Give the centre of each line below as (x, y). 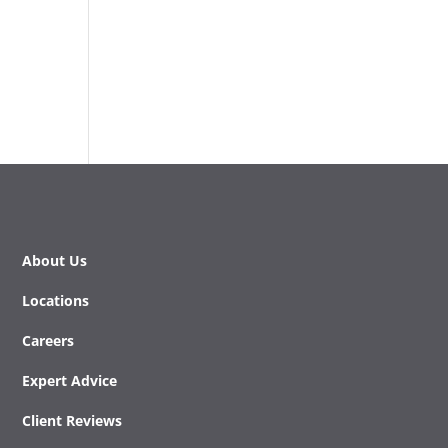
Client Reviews (71, 420)
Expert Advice (69, 380)
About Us (54, 260)
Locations (55, 300)
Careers (47, 340)
